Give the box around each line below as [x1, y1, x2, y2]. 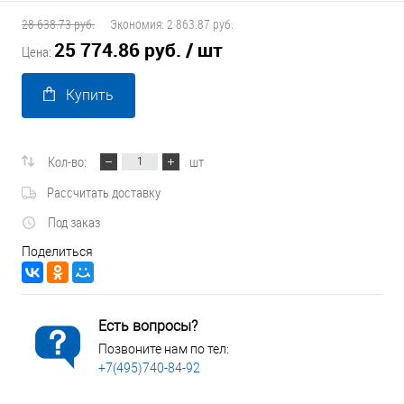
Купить [66, 87, 114, 104]
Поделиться [22, 244, 93, 260]
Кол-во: [48, 151, 87, 170]
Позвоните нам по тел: [98, 342, 229, 357]
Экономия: [110, 15, 167, 32]
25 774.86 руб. [54, 37, 181, 62]
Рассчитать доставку [47, 182, 161, 201]
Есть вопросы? [98, 317, 197, 335]
